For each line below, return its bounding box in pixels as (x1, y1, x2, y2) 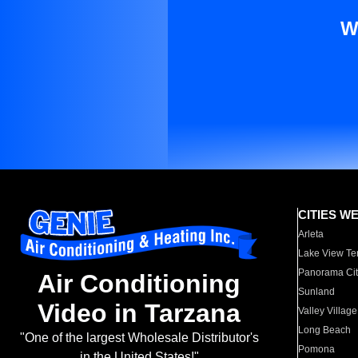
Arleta (298, 229, 324, 240)
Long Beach (298, 324, 352, 336)
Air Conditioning (38, 269, 241, 299)
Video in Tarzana (38, 299, 241, 328)
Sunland (298, 286, 336, 297)
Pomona (298, 344, 336, 355)
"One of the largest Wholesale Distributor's (19, 331, 259, 345)
